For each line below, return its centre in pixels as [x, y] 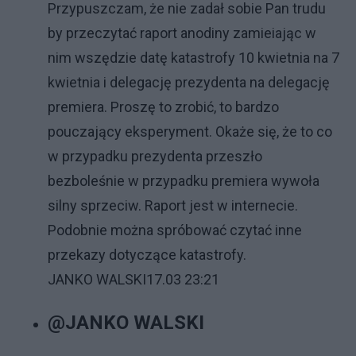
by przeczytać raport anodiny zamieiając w [182, 33]
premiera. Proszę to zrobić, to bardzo [163, 107]
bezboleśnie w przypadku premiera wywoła [184, 181]
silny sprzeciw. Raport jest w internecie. [173, 205]
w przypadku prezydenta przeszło [155, 156]
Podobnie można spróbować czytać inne [175, 230]
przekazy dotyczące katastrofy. [147, 255]
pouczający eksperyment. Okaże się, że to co [190, 132]
